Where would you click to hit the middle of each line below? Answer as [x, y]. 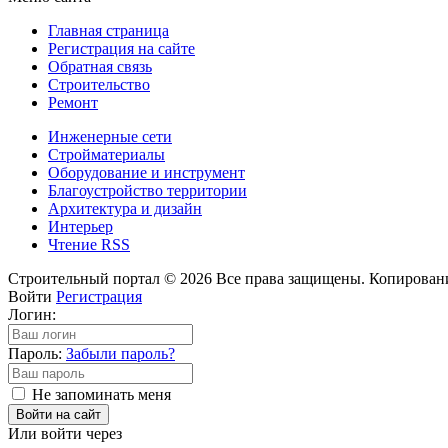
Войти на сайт [58, 414]
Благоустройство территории [147, 190]
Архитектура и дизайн [125, 208]
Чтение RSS [89, 244]
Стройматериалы [106, 154]
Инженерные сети [110, 136]
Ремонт [73, 102]
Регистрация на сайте [121, 48]
